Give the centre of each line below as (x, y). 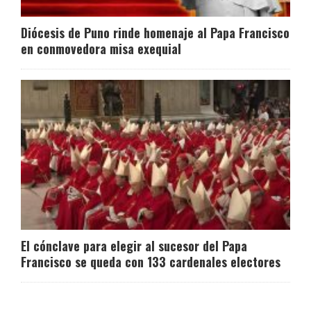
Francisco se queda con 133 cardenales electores (151, 261)
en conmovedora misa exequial (101, 49)
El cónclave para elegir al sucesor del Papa (134, 245)
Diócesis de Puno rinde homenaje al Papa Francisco (155, 33)
